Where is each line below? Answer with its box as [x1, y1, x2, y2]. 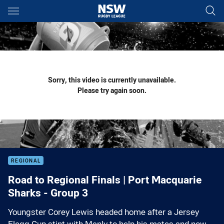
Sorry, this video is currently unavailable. [48, 75, 176, 84]
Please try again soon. [77, 85, 146, 95]
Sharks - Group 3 [8, 185, 88, 199]
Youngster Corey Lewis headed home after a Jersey [8, 206, 199, 217]
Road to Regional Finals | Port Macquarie [8, 172, 201, 186]
